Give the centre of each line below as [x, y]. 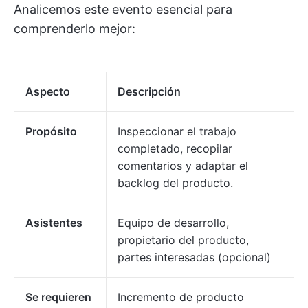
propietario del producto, [183, 240]
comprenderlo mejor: [75, 28]
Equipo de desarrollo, [173, 222]
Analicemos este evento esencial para [123, 9]
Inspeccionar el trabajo [177, 131]
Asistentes [54, 222]
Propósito [51, 131]
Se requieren [58, 297]
